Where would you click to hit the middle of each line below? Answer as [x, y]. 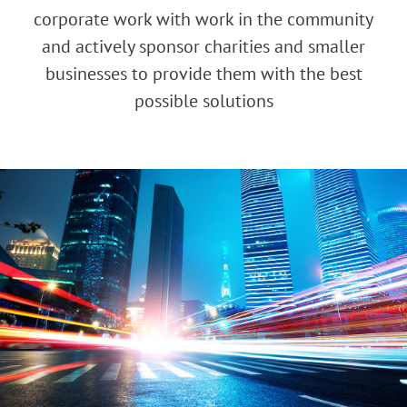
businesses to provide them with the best [203, 73]
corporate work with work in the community [203, 19]
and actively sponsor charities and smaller [203, 46]
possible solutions [203, 100]
